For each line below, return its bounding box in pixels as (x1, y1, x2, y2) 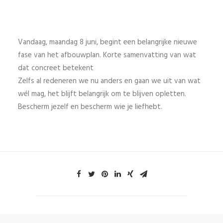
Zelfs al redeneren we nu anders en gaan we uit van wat (18, 75, 201, 87)
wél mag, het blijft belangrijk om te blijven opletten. (18, 88, 186, 100)
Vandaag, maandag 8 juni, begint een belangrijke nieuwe (18, 36, 197, 48)
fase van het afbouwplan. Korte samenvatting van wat (18, 49, 196, 61)
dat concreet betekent (18, 62, 96, 74)
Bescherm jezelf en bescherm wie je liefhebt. (18, 101, 162, 113)
